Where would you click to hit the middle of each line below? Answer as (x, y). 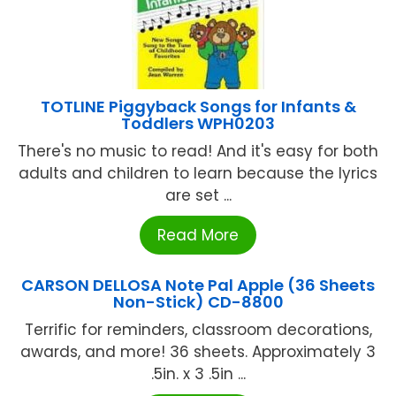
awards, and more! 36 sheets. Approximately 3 (198, 351)
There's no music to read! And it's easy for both (198, 151)
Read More (198, 235)
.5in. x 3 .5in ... (198, 373)
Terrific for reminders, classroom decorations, (198, 329)
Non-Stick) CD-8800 (198, 301)
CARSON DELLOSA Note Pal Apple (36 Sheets (198, 285)
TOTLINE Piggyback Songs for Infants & (198, 106)
